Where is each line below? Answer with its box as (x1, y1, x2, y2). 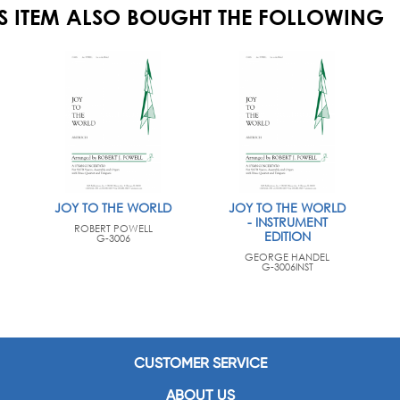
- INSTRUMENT (246, 213, 328, 230)
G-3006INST (261, 260, 313, 274)
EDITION (263, 228, 311, 245)
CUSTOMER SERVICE (133, 354, 267, 371)
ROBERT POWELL (73, 221, 153, 236)
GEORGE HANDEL (245, 250, 329, 264)
